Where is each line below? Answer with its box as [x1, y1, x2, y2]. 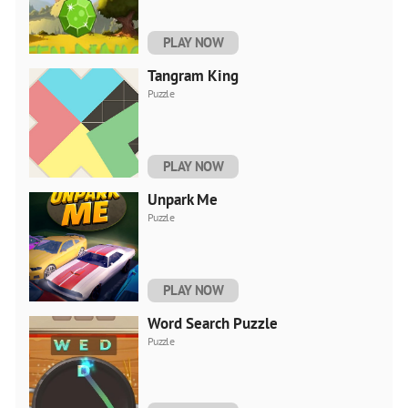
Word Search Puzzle [148, 312, 278, 333]
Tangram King [148, 65, 239, 86]
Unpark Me [148, 189, 218, 209]
